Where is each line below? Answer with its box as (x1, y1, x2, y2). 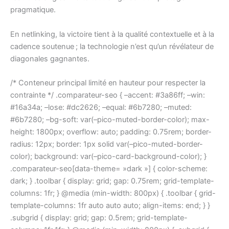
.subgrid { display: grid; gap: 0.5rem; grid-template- (10, 213, 188, 222)
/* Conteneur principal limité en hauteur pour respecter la (10, 78, 205, 87)
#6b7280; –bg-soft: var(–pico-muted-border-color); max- (10, 114, 210, 124)
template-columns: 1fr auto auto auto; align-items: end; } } (10, 200, 210, 210)
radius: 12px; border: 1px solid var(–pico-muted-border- (10, 139, 203, 149)
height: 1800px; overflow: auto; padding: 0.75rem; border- (10, 127, 212, 136)
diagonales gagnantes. (10, 54, 89, 63)
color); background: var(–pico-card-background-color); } (10, 151, 207, 161)
